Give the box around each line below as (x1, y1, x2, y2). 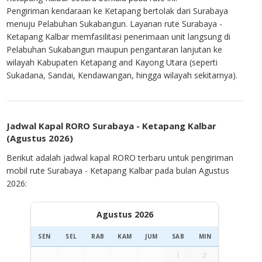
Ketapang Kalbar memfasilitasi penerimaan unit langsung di (6, 31, 231, 43)
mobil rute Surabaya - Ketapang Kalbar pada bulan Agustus (6, 164, 230, 176)
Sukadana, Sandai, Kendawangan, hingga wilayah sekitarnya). (6, 70, 238, 81)
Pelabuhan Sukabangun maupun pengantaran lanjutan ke (6, 44, 223, 56)
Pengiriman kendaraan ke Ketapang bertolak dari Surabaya (6, 5, 229, 17)
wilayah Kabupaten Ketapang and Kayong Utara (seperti (6, 57, 218, 68)
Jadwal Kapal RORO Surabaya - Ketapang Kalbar (6, 120, 217, 132)
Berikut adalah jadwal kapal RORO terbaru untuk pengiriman (6, 151, 234, 163)
